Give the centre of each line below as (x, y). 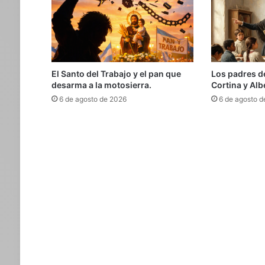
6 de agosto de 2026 (93, 99)
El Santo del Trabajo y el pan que (116, 74)
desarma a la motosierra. (101, 85)
